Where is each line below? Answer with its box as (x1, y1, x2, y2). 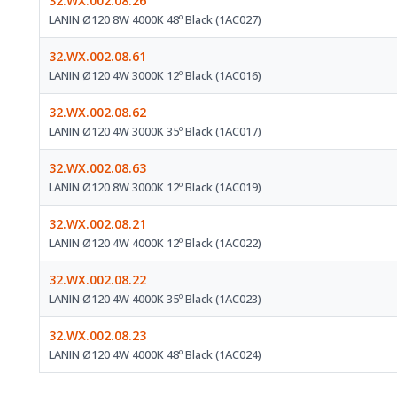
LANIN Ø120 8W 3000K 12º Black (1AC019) (49, 179, 261, 196)
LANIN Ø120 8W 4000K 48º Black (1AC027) (49, 12, 261, 28)
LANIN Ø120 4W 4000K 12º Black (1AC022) (49, 235, 261, 252)
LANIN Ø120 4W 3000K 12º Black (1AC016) (49, 67, 261, 84)
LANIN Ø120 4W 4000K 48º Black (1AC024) (49, 346, 261, 363)
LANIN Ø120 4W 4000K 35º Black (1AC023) (49, 291, 261, 307)
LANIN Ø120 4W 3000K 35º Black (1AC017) (49, 123, 261, 140)
